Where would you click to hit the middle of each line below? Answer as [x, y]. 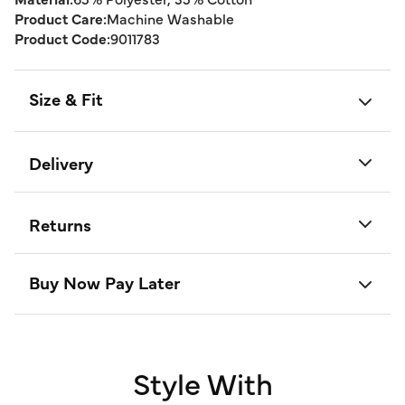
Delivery [61, 163]
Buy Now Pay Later [104, 282]
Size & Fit [66, 99]
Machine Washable [170, 18]
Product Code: [62, 38]
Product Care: [61, 18]
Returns [60, 224]
